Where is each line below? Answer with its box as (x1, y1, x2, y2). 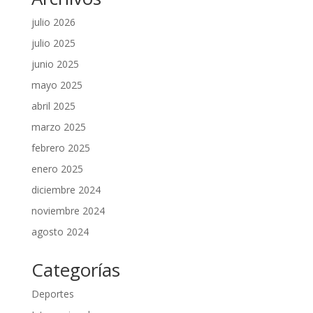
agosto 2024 (31, 225, 89, 239)
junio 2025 (31, 57, 79, 71)
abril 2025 (31, 99, 75, 113)
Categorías (31, 257, 120, 283)
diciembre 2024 (31, 183, 101, 197)
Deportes (31, 287, 74, 301)
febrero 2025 (31, 141, 90, 155)
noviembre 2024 (31, 204, 105, 218)
